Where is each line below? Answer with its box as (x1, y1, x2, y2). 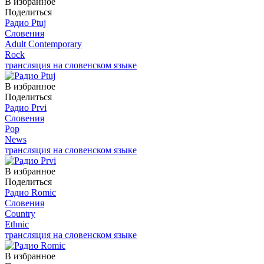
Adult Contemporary (5, 38, 82, 49)
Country (5, 208, 35, 219)
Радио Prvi (5, 102, 47, 113)
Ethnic (5, 219, 29, 229)
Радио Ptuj (5, 17, 46, 28)
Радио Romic (5, 187, 56, 197)
